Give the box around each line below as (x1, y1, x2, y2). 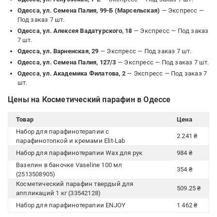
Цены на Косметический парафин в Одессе (8, 95, 171, 104)
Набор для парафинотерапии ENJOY (16, 201, 126, 209)
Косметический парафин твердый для (16, 180, 134, 187)
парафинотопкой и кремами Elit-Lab (16, 137, 125, 144)
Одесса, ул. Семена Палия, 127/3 (17, 59, 116, 66)
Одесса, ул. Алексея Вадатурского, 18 (17, 27, 132, 34)
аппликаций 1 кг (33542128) (16, 189, 101, 197)
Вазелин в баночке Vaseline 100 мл (16, 161, 123, 169)
